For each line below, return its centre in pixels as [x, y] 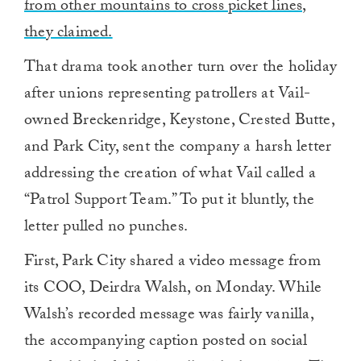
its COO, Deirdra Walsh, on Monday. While [173, 290]
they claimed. [68, 34]
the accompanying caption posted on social [166, 343]
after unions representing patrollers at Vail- [168, 95]
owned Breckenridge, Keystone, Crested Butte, [179, 122]
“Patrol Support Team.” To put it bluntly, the [170, 202]
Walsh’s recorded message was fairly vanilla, [169, 316]
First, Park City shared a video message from [172, 263]
